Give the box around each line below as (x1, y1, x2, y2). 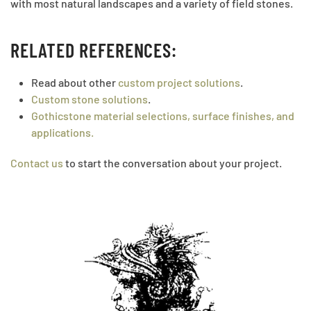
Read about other (31, 76, 118, 90)
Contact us (10, 156, 63, 170)
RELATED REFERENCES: (10, 38, 177, 62)
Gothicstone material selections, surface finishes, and (31, 109, 294, 123)
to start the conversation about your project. (63, 156, 282, 170)
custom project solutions (118, 76, 240, 90)
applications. (31, 126, 94, 140)
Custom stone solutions (31, 92, 148, 106)
